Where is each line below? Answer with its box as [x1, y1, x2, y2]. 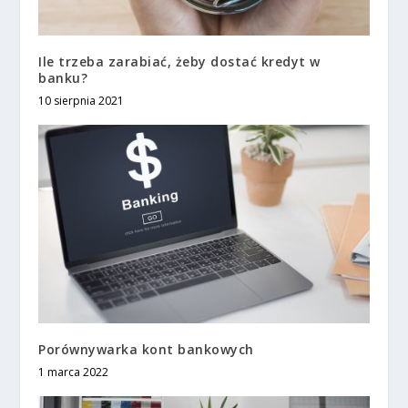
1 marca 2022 [38, 363, 109, 380]
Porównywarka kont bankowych [38, 340, 254, 358]
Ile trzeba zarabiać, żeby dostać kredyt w [38, 52, 321, 70]
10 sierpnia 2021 [38, 92, 125, 108]
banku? [38, 68, 88, 87]
